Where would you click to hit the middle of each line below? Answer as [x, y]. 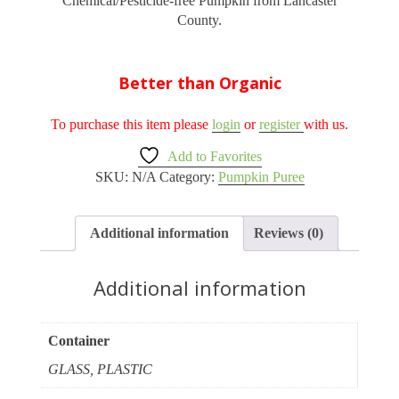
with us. [326, 125]
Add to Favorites [214, 157]
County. [199, 20]
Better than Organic [199, 83]
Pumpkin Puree [261, 177]
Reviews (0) [289, 233]
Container [79, 341]
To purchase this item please [131, 125]
